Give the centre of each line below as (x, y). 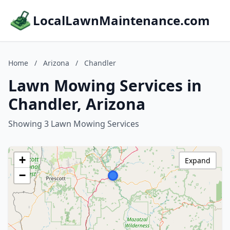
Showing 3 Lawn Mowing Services (74, 124)
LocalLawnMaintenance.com (121, 20)
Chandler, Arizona (77, 104)
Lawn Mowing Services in (105, 85)
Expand (198, 160)
